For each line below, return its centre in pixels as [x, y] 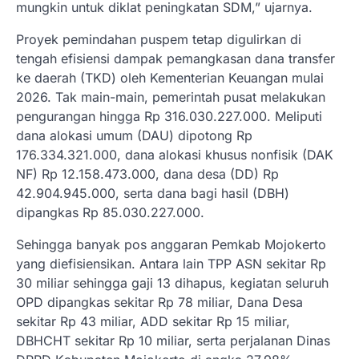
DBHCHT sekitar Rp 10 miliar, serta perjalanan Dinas [173, 341]
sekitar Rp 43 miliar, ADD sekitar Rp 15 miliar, [153, 322]
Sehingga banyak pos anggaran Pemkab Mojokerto [171, 245]
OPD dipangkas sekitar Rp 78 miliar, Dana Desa [159, 303]
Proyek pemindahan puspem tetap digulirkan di [159, 40]
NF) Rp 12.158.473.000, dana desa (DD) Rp [147, 174]
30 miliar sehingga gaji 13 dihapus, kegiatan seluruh [172, 283]
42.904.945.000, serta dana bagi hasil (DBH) [153, 194]
